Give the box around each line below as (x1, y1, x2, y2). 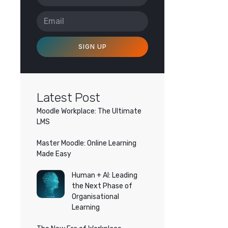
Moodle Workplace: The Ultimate (37, 107, 141, 116)
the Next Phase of (71, 182, 132, 190)
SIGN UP (78, 43, 107, 50)
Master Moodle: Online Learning (37, 139, 136, 148)
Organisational (71, 192, 119, 201)
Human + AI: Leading (71, 171, 137, 180)
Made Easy (37, 150, 71, 158)
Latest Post (37, 90, 100, 105)
